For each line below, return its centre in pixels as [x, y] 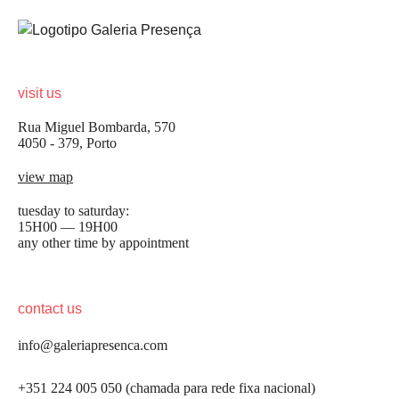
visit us [40, 94]
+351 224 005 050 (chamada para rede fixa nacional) [167, 388]
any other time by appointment [103, 243]
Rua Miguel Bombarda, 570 [97, 127]
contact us [50, 309]
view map [45, 177]
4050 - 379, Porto [67, 143]
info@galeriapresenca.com [93, 346]
